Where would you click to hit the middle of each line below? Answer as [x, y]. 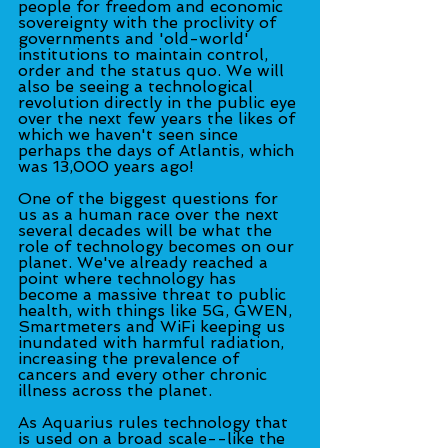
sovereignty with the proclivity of [149, 22]
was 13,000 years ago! [106, 166]
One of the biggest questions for [150, 198]
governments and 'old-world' [136, 38]
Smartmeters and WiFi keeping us [154, 326]
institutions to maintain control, [145, 54]
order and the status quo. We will [153, 70]
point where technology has [129, 278]
